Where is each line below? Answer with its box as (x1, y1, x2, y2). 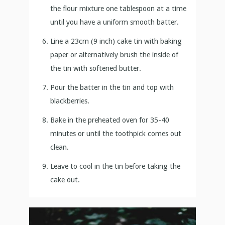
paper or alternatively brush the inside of (50, 51, 179, 59)
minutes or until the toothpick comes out (50, 130, 182, 138)
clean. (50, 143, 69, 152)
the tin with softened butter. (50, 64, 142, 73)
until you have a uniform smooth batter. (50, 18, 179, 27)
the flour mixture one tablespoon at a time (50, 5, 187, 13)
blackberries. (50, 97, 90, 105)
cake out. (50, 176, 80, 184)
